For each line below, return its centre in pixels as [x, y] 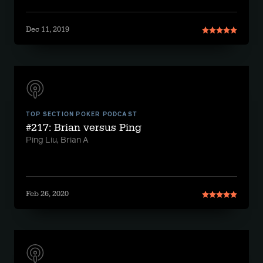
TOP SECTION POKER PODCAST [82, 114]
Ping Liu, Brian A [57, 140]
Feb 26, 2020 [47, 194]
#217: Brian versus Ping [84, 128]
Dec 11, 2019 [48, 29]
